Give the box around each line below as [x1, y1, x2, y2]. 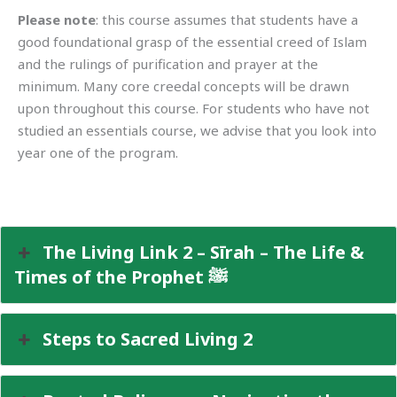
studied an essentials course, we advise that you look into [18, 121, 377, 140]
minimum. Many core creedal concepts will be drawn [18, 77, 349, 96]
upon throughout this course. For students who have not [18, 99, 370, 118]
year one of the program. [18, 144, 196, 162]
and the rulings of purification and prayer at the [18, 55, 318, 74]
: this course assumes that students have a [96, 11, 358, 29]
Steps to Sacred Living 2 [43, 327, 253, 352]
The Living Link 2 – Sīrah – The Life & [43, 240, 365, 265]
